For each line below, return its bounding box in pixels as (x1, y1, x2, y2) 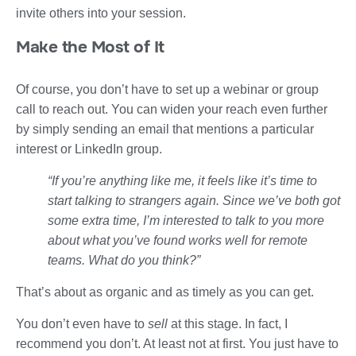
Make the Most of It (16, 36, 164, 57)
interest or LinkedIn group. (16, 141, 162, 156)
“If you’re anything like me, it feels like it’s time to (48, 173, 317, 188)
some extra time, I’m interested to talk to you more (48, 213, 324, 227)
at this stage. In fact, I (171, 316, 288, 331)
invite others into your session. (16, 6, 186, 20)
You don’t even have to (16, 316, 148, 331)
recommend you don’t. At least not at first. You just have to (16, 336, 339, 350)
